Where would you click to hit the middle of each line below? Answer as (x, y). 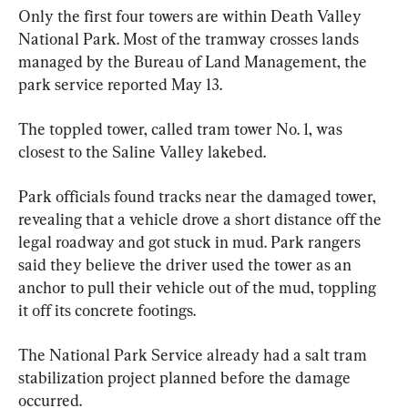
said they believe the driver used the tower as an (187, 264)
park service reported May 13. (120, 84)
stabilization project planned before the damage (186, 377)
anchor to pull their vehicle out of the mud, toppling (199, 287)
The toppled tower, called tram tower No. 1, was (182, 128)
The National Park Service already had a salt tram (194, 354)
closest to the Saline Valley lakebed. (142, 151)
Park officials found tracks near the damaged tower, (199, 196)
